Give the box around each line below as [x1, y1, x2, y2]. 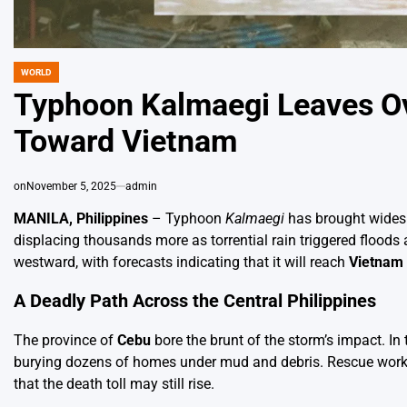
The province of [14, 331, 117, 349]
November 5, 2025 [26, 179, 116, 193]
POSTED [13, 72, 47, 83]
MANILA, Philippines [14, 209, 152, 227]
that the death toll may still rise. [14, 374, 214, 392]
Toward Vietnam [14, 123, 237, 159]
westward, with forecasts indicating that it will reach [14, 253, 349, 271]
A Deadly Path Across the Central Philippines [14, 291, 376, 313]
